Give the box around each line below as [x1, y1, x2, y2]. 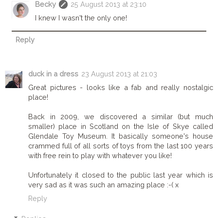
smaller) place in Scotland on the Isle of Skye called [28, 122, 213, 131]
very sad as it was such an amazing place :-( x [28, 181, 179, 189]
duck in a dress [28, 70, 78, 78]
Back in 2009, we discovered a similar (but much [28, 112, 213, 121]
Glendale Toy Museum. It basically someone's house [28, 132, 213, 141]
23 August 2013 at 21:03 [81, 70, 157, 78]
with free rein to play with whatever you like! [28, 151, 172, 160]
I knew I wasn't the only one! [35, 13, 127, 22]
